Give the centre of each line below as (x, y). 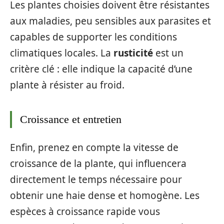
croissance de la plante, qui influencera (98, 163)
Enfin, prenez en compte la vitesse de (94, 147)
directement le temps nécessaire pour (96, 179)
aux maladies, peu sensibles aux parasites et (110, 21)
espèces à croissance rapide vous (85, 211)
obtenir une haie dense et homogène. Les (105, 195)
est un (168, 53)
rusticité (133, 53)
